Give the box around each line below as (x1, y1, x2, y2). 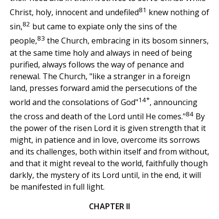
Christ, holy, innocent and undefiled (10, 6, 139, 18)
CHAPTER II (89, 201, 130, 212)
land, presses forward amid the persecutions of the (10, 82, 197, 93)
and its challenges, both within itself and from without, (10, 146, 209, 157)
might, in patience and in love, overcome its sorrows (10, 134, 200, 146)
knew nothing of (147, 6, 209, 18)
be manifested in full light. (10, 181, 105, 193)
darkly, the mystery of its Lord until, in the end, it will (10, 170, 201, 181)
